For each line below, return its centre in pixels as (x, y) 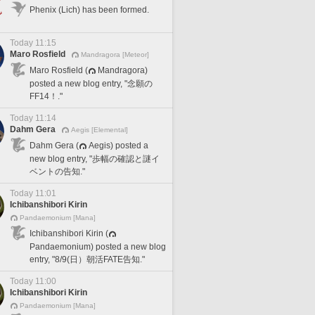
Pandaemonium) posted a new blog (98, 246)
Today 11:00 (33, 281)
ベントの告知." (57, 171)
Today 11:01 (33, 193)
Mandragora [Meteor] (115, 54)
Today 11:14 (33, 118)
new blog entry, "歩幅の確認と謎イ (95, 159)
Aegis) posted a (118, 145)
